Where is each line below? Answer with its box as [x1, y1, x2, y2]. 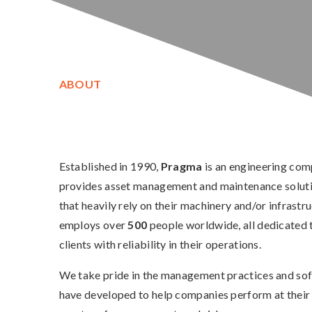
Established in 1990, [58, 159, 161, 173]
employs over [58, 218, 128, 232]
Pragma [160, 159, 203, 173]
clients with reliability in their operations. [58, 237, 262, 251]
